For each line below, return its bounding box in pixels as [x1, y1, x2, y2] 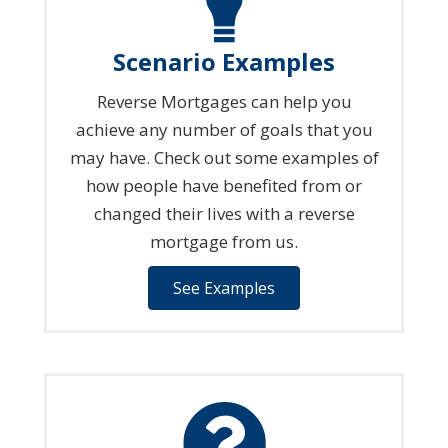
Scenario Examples [113, 44, 335, 78]
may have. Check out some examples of [69, 145, 379, 169]
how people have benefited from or [86, 173, 362, 197]
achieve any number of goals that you [75, 117, 373, 141]
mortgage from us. [150, 229, 298, 253]
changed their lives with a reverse [93, 201, 355, 225]
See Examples [173, 276, 275, 299]
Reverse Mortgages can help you [96, 89, 352, 113]
